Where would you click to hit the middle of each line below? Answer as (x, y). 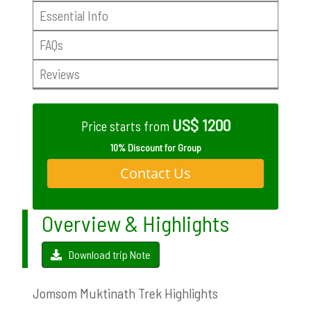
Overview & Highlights (135, 222)
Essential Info (74, 15)
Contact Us (155, 173)
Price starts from (126, 126)
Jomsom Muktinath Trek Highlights (125, 293)
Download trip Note (110, 254)
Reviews (59, 74)
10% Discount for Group (155, 147)
